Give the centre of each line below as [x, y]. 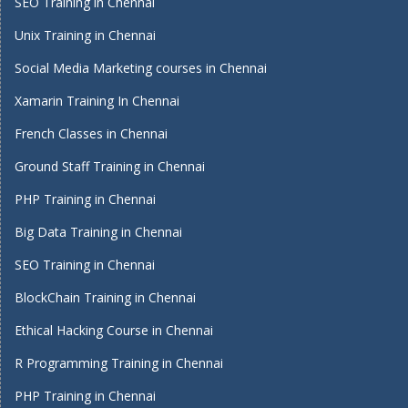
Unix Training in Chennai [85, 35]
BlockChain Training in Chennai [105, 297]
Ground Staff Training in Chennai [110, 166]
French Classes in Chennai [91, 133]
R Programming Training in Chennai [119, 363]
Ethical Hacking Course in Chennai [114, 330]
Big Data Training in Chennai [98, 232]
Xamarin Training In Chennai [97, 101]
